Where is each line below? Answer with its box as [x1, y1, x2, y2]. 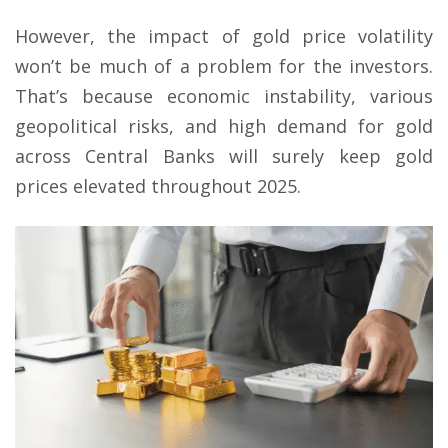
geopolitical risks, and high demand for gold [15, 113, 433, 138]
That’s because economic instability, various [15, 83, 433, 108]
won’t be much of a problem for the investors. [15, 53, 433, 78]
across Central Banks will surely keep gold [15, 143, 433, 168]
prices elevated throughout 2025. [15, 173, 301, 198]
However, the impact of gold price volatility [15, 23, 433, 48]
